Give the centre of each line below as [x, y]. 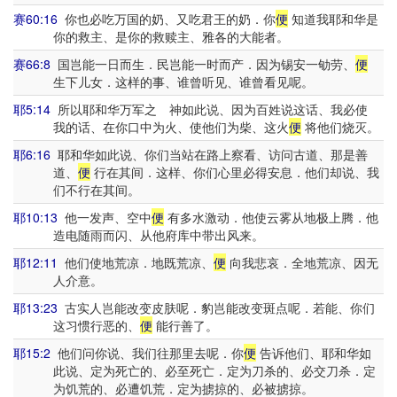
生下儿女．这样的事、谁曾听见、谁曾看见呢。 [183, 82]
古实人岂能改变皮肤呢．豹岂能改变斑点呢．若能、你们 [216, 307]
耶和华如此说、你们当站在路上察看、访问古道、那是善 [209, 154]
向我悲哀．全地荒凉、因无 [302, 262]
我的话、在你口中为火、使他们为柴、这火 [171, 127]
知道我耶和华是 [333, 19]
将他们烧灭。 [340, 127]
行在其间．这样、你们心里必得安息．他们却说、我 [234, 172]
